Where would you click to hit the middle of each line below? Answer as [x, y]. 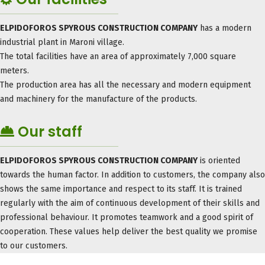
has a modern [224, 28]
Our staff [48, 131]
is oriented [219, 160]
